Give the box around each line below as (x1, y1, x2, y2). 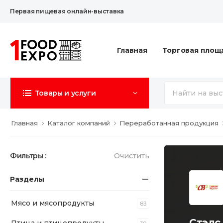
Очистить (114, 151, 149, 160)
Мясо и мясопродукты (11, 199, 94, 208)
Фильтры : (10, 151, 46, 160)
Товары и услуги (34, 89, 96, 98)
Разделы (10, 175, 44, 184)
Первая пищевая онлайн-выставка (10, 7, 124, 15)
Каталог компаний (47, 119, 110, 127)
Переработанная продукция (119, 119, 219, 127)
